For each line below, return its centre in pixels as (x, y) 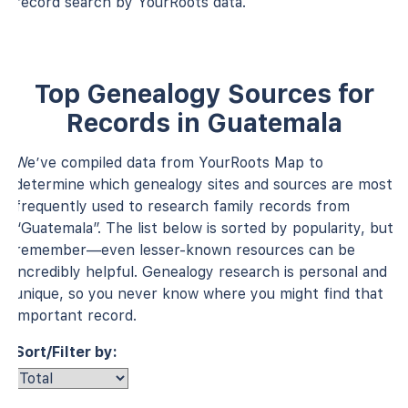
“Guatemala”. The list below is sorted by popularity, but (204, 228)
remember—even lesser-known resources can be (185, 250)
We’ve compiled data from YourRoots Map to (169, 162)
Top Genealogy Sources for (204, 93)
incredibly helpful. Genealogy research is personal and (201, 271)
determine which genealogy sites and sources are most (204, 184)
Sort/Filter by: (66, 352)
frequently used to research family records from (182, 206)
